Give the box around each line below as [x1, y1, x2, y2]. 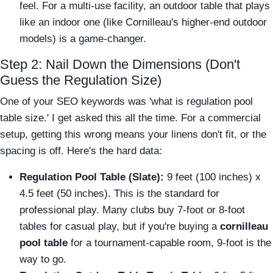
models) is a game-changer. [19, 32, 146, 44]
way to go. [19, 253, 66, 265]
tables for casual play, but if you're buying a [19, 220, 220, 232]
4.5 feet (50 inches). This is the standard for [19, 187, 219, 199]
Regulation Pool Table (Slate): [19, 171, 164, 183]
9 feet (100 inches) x [164, 171, 261, 183]
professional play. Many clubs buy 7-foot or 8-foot [19, 204, 245, 216]
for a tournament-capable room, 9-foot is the [68, 236, 271, 249]
